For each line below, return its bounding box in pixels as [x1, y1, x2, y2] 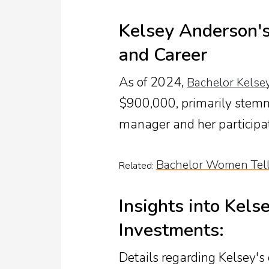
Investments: [119, 217, 224, 243]
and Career [119, 42, 207, 67]
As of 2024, [119, 73, 187, 91]
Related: [119, 159, 156, 172]
